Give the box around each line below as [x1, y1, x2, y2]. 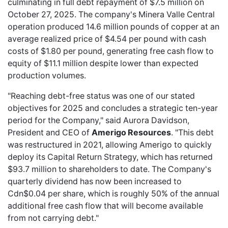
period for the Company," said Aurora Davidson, [8, 115, 189, 125]
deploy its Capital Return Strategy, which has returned [8, 152, 213, 162]
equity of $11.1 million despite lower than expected [8, 58, 198, 68]
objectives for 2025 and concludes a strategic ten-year [8, 103, 218, 113]
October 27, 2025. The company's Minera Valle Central [8, 9, 215, 19]
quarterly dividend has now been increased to [8, 176, 182, 186]
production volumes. [8, 70, 86, 80]
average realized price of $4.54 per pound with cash [8, 34, 206, 44]
